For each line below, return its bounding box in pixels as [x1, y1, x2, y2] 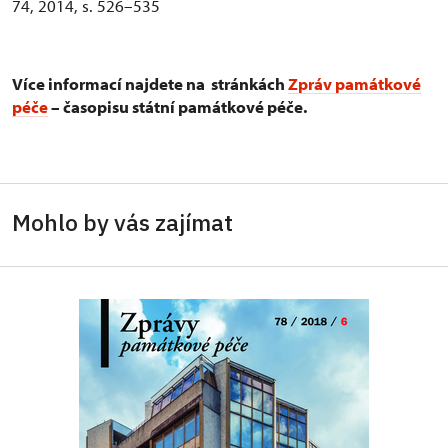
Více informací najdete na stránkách [12, 73, 288, 95]
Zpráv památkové [288, 73, 421, 95]
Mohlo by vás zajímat [12, 207, 233, 238]
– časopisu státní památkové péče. [48, 96, 307, 118]
